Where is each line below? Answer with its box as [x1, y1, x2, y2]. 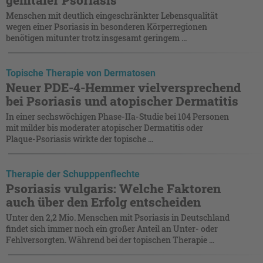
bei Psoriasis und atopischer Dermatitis [6, 92, 238, 109]
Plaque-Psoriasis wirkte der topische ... [6, 133, 153, 144]
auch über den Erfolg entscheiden [6, 193, 201, 210]
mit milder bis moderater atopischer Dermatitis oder [6, 122, 203, 133]
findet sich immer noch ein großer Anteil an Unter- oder [6, 222, 218, 234]
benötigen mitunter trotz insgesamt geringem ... [6, 32, 187, 43]
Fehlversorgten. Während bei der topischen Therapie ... [6, 234, 214, 245]
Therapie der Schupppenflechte [6, 168, 140, 180]
